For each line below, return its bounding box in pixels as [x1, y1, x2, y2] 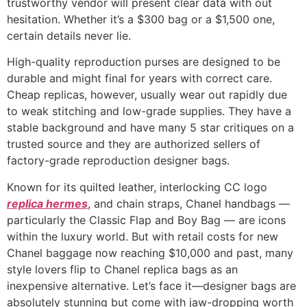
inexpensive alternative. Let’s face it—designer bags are [7, 278, 296, 293]
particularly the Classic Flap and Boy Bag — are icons [7, 212, 286, 227]
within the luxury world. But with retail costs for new [7, 229, 278, 243]
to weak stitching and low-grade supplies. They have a [7, 104, 291, 119]
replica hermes [7, 196, 88, 210]
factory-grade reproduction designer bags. [7, 153, 230, 168]
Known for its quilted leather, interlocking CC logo [7, 180, 267, 194]
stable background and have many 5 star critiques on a [7, 121, 294, 135]
